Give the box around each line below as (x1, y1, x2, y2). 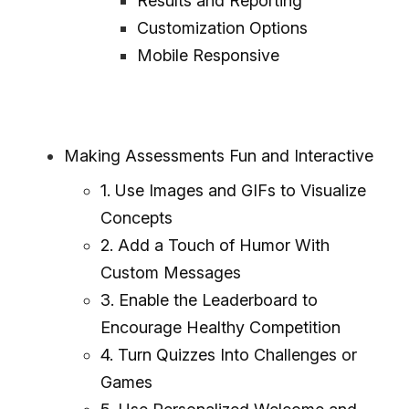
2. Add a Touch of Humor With (100, 235, 330, 255)
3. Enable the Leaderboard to (100, 289, 318, 309)
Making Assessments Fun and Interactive (64, 145, 373, 165)
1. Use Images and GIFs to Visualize (100, 180, 366, 200)
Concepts (100, 207, 173, 227)
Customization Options (137, 17, 308, 37)
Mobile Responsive (137, 45, 279, 65)
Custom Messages (100, 262, 241, 282)
